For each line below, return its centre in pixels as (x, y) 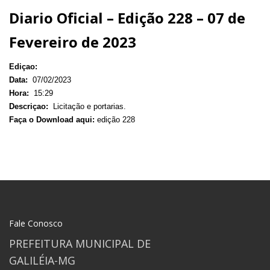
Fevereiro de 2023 (73, 42)
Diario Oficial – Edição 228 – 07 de (127, 17)
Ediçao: (24, 66)
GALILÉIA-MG (42, 260)
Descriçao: (30, 106)
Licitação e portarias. (88, 106)
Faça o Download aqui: (52, 119)
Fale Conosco (36, 223)
